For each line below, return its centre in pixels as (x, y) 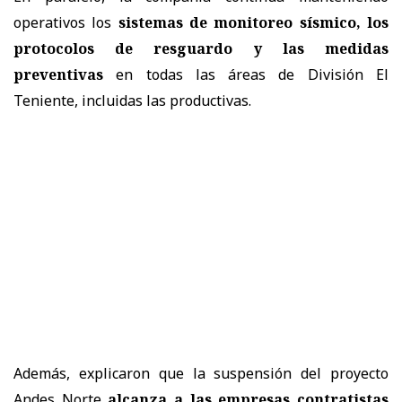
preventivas (58, 74)
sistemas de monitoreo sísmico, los (253, 22)
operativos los (66, 22)
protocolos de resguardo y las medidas (201, 48)
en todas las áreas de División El (246, 74)
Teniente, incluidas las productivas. (132, 100)
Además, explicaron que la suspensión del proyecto (201, 373)
